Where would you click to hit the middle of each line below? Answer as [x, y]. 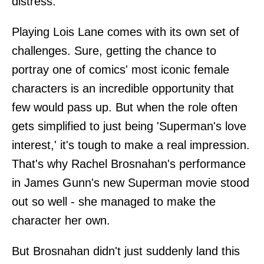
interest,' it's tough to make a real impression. [131, 145]
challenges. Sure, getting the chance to [114, 50]
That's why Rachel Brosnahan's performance [129, 164]
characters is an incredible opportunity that [123, 88]
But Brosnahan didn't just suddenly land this [126, 251]
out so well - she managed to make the [114, 201]
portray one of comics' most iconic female [121, 69]
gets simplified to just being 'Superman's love [129, 126]
